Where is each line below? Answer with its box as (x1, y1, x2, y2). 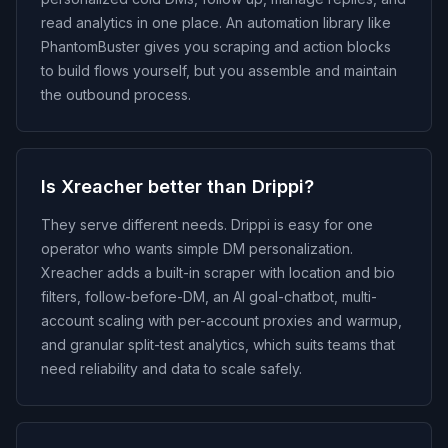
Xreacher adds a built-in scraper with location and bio (41, 264, 395, 281)
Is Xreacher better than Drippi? (41, 176, 314, 197)
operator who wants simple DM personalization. (41, 240, 353, 257)
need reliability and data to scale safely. (41, 360, 302, 377)
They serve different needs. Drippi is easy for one (41, 216, 373, 233)
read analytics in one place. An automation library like (41, 14, 391, 31)
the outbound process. (41, 86, 191, 103)
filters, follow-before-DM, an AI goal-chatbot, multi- (41, 288, 377, 305)
